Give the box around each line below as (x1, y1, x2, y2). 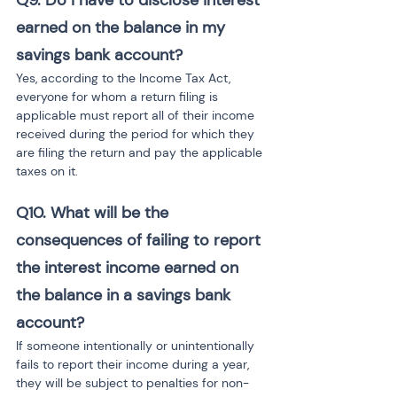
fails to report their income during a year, (16, 356, 253, 372)
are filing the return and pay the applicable (16, 144, 266, 160)
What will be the (51, 202, 173, 223)
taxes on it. (16, 163, 78, 179)
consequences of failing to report (16, 230, 265, 251)
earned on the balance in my (16, 17, 230, 38)
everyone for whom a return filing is (16, 89, 222, 105)
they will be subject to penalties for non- (16, 375, 249, 391)
